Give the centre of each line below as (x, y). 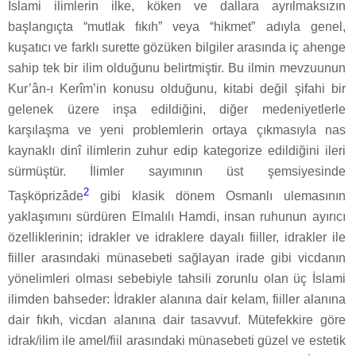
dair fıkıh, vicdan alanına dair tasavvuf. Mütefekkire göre (177, 320)
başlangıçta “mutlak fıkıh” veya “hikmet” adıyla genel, (177, 26)
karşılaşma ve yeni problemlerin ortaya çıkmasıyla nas (177, 130)
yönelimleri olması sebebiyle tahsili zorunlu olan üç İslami (177, 279)
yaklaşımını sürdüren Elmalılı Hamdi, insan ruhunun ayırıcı (177, 217)
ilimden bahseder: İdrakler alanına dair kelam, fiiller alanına (177, 300)
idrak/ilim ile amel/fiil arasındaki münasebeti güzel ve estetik (177, 341)
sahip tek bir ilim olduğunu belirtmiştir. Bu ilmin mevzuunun (177, 68)
